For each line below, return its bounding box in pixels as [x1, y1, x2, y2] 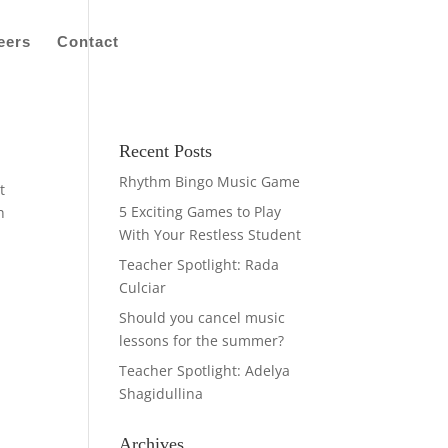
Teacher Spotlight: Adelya [119, 361, 291, 380]
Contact [57, 33, 119, 50]
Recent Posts [119, 141, 213, 161]
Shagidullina [119, 384, 204, 403]
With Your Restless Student [119, 225, 302, 244]
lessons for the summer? [119, 331, 285, 350]
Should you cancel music [119, 308, 286, 327]
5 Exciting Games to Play [119, 202, 282, 221]
